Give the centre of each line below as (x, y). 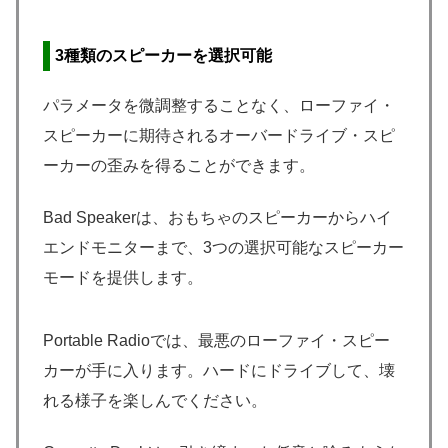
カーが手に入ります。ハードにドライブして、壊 (219, 370)
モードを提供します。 (123, 278)
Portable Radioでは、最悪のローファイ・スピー (216, 340)
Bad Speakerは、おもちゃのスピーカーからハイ (217, 218)
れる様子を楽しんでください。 (155, 400)
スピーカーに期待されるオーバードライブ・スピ (219, 136)
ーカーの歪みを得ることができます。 (179, 166)
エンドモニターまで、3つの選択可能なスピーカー (223, 248)
